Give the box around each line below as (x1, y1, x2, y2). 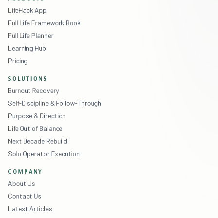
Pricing (8, 56, 28, 65)
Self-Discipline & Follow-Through (8, 98, 102, 107)
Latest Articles (8, 204, 52, 213)
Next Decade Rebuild (8, 136, 68, 145)
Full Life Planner (8, 31, 54, 39)
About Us (8, 179, 36, 187)
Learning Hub (8, 43, 46, 52)
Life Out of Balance (8, 124, 63, 132)
